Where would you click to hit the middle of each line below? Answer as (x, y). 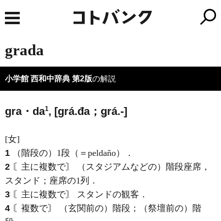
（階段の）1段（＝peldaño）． (72, 153)
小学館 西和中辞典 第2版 (49, 79)
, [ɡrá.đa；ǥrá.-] (88, 111)
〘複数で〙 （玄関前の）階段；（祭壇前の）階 (106, 208)
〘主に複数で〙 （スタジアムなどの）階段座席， (110, 167)
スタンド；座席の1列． (52, 181)
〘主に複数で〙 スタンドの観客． (79, 194)
